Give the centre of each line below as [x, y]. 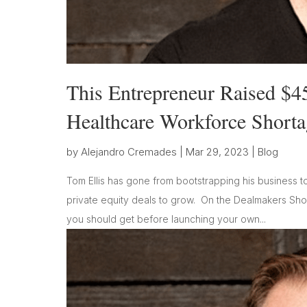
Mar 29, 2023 [217, 151]
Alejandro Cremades [129, 151]
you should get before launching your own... [166, 219]
